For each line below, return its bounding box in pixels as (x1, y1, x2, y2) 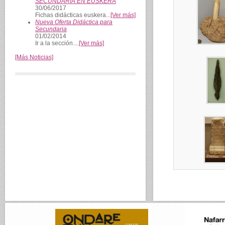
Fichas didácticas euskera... (35, 12, 110, 19)
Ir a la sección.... (35, 40, 79, 47)
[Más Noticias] (15, 54, 53, 61)
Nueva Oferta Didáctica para (35, 19, 113, 26)
